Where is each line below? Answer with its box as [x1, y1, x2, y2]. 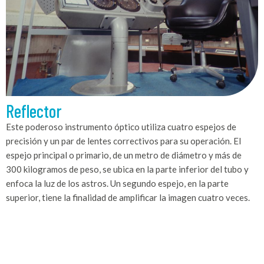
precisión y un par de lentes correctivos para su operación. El [6, 135, 241, 146]
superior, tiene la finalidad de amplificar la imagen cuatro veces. [6, 192, 250, 203]
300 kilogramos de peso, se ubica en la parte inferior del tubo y [6, 163, 249, 174]
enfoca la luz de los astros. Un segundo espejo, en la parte [6, 177, 229, 189]
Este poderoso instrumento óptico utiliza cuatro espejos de [6, 121, 236, 132]
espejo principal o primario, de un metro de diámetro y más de [6, 149, 242, 160]
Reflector [6, 100, 62, 121]
